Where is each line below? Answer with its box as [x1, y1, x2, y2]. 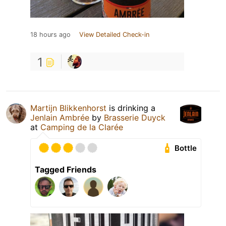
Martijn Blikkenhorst [30, 103, 106, 114]
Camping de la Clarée [40, 122, 123, 133]
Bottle [175, 143, 197, 153]
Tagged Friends [35, 164, 96, 175]
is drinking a [106, 103, 155, 114]
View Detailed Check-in [79, 31, 149, 39]
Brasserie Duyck [104, 112, 165, 123]
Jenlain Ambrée [30, 112, 89, 123]
